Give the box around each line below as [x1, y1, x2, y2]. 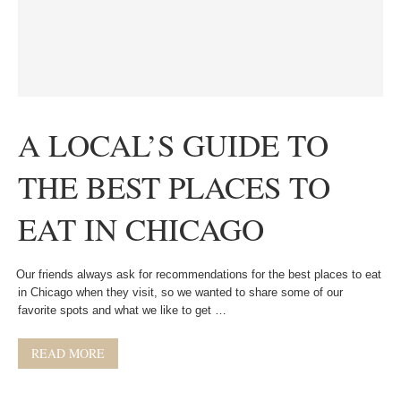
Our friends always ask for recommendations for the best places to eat [9, 268, 381, 281]
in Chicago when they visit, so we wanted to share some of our [18, 286, 343, 299]
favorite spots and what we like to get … [18, 303, 226, 317]
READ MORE [31, 345, 105, 362]
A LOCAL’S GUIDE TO [18, 124, 328, 166]
